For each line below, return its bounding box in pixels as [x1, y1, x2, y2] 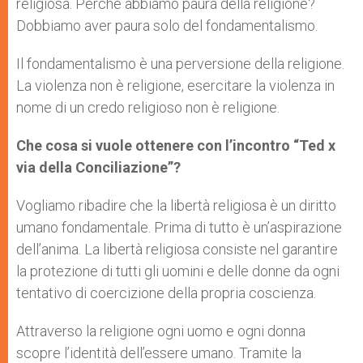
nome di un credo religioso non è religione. [16, 99, 280, 116]
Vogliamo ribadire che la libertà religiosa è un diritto [16, 197, 336, 214]
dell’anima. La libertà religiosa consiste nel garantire [16, 241, 338, 258]
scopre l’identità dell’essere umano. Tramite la [16, 344, 301, 361]
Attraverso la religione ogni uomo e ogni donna [16, 322, 305, 340]
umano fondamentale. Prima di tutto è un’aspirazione [16, 219, 342, 236]
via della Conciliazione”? [16, 159, 181, 176]
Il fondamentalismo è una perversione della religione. [16, 55, 344, 72]
